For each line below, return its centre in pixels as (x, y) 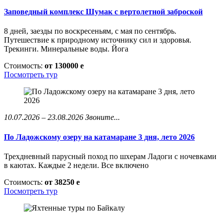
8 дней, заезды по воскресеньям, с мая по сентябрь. (90, 31)
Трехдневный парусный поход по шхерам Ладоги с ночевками (110, 156)
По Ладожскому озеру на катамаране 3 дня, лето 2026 (99, 137)
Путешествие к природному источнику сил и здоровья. (98, 40)
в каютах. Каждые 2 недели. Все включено (76, 165)
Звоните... (103, 117)
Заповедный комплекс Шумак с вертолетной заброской (103, 12)
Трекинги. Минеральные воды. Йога (66, 49)
